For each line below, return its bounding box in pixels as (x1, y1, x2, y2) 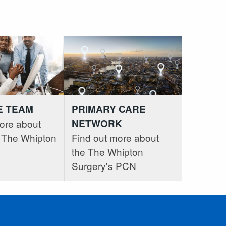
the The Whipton (72, 145, 143, 159)
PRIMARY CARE (72, 102, 146, 117)
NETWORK (72, 117, 122, 131)
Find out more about (72, 131, 159, 145)
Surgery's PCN (72, 159, 136, 173)
